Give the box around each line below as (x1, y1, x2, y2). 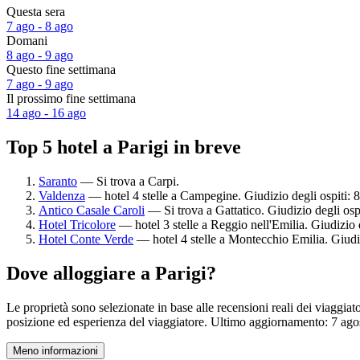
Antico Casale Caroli (39, 202, 145, 217)
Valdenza (39, 188, 85, 202)
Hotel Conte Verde (39, 231, 133, 246)
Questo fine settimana (6, 63, 116, 77)
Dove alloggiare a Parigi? (6, 262, 216, 284)
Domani (6, 34, 47, 48)
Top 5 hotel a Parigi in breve (6, 137, 241, 158)
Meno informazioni (13, 344, 98, 357)
